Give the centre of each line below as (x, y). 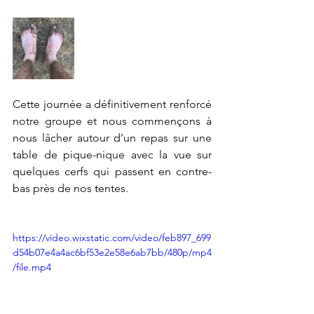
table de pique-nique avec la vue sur (112, 155)
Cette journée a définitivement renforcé (112, 104)
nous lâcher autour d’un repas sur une (112, 138)
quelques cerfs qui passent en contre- (112, 171)
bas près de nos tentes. (72, 188)
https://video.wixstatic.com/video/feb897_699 (112, 238)
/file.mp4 (32, 267)
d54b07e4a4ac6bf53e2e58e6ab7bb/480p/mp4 (112, 252)
